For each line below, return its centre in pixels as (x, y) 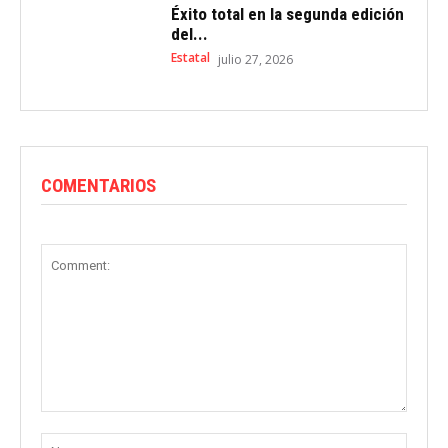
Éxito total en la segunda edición (287, 13)
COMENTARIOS (98, 185)
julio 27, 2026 (255, 59)
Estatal (190, 57)
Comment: (73, 421)
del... (189, 33)
